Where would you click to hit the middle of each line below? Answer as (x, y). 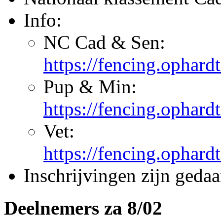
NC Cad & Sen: (104, 42)
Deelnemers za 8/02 (83, 208)
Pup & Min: (90, 87)
